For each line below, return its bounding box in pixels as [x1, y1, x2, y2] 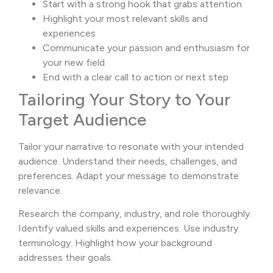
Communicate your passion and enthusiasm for [43, 41, 250, 54]
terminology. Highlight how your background [18, 237, 212, 249]
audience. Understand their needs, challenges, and [18, 155, 237, 167]
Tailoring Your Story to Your [18, 88, 230, 110]
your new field [43, 56, 105, 68]
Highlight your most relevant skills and [43, 12, 208, 24]
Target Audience [18, 108, 146, 130]
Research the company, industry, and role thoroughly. [18, 208, 252, 220]
